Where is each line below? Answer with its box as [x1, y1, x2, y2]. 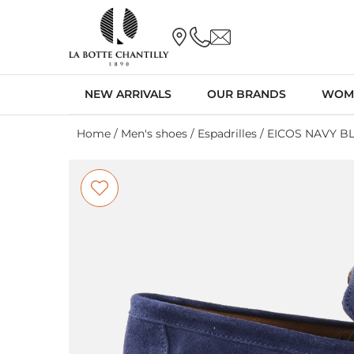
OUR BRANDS [207, 86, 286, 101]
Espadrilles [198, 126, 257, 140]
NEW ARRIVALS [85, 86, 171, 101]
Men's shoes [121, 126, 187, 140]
